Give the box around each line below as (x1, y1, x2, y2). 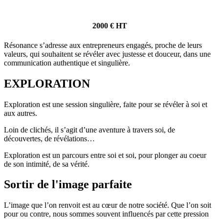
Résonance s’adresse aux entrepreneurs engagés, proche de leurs (4, 41, 202, 49)
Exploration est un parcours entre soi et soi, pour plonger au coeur (4, 151, 206, 159)
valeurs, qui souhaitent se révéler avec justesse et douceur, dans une (4, 49, 211, 58)
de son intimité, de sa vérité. (4, 159, 91, 168)
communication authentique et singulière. (4, 58, 132, 67)
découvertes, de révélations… (4, 134, 97, 143)
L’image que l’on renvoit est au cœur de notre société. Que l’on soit (4, 201, 211, 210)
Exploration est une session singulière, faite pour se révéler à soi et (4, 100, 207, 109)
